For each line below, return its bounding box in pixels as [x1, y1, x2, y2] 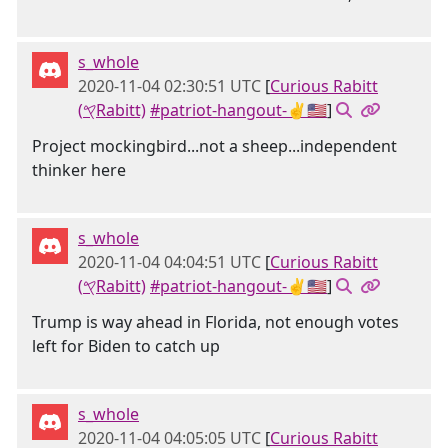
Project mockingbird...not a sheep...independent [32, 135, 397, 157]
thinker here [32, 159, 126, 181]
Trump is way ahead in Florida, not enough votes [32, 311, 399, 333]
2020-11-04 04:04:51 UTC [78, 251, 261, 273]
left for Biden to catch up [32, 335, 220, 357]
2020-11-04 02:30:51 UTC [78, 75, 261, 97]
